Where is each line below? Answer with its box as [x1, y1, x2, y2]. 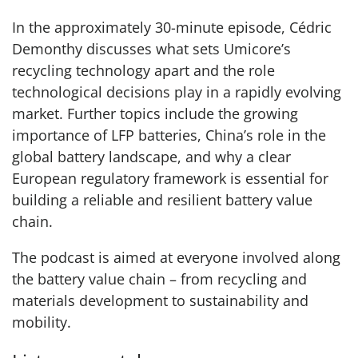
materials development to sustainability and [12, 291, 308, 311]
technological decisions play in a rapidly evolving [12, 82, 341, 102]
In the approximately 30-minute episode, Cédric [12, 18, 332, 38]
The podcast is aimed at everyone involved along [12, 248, 340, 268]
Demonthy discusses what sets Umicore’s [12, 39, 291, 59]
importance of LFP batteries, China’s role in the [12, 125, 326, 145]
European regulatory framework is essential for [12, 169, 328, 189]
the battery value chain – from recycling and [12, 269, 307, 289]
